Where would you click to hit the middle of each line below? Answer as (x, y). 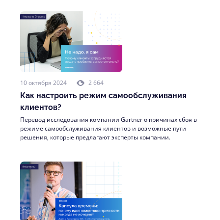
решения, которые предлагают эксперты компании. (95, 137)
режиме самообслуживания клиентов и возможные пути (103, 128)
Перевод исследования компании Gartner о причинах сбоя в (109, 120)
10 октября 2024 (43, 83)
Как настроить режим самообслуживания (103, 96)
